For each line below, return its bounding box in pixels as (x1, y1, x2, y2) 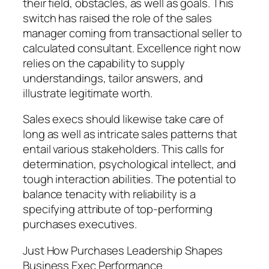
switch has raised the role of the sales (23, 10, 213, 26)
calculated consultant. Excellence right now (23, 40, 241, 56)
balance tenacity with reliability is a (23, 186, 196, 202)
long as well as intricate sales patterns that (23, 126, 237, 142)
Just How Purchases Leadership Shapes (23, 242, 223, 258)
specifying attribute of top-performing (23, 201, 213, 217)
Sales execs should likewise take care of (23, 111, 223, 127)
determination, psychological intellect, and (23, 156, 236, 172)
